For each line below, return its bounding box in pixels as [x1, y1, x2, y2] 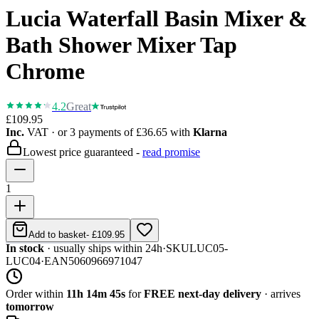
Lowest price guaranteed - [23, 145, 140, 158]
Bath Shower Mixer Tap [6, 32, 237, 58]
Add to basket [28, 229, 86, 240]
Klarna [193, 125, 227, 138]
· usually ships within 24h [44, 241, 162, 254]
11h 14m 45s [66, 287, 125, 300]
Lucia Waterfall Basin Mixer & [6, 6, 308, 32]
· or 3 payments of [48, 125, 136, 138]
